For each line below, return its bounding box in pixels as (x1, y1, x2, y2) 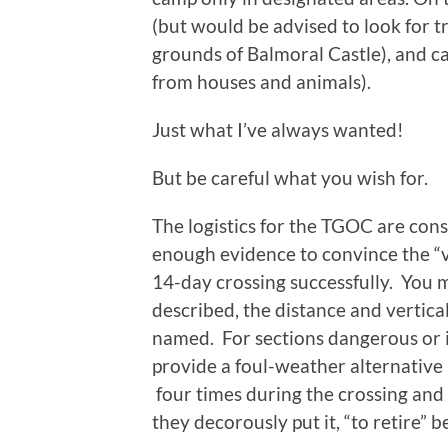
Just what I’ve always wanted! (152, 117, 404, 141)
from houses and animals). (152, 69, 371, 93)
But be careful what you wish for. (152, 165, 428, 189)
